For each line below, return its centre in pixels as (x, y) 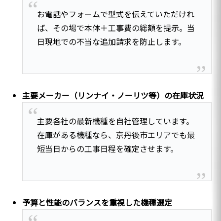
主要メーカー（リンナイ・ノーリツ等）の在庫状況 (113, 95)
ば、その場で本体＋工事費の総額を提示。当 (116, 28)
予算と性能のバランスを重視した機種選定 (97, 202)
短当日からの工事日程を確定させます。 (107, 148)
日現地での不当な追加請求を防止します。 (111, 42)
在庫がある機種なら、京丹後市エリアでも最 (116, 134)
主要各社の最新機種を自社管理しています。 (115, 121)
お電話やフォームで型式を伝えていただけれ (115, 14)
